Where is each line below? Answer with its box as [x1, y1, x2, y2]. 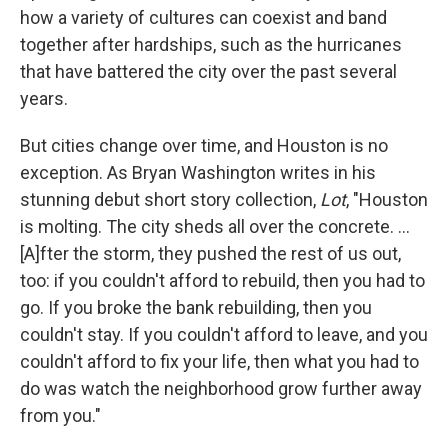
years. [20, 88, 68, 109]
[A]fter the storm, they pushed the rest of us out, [20, 243, 401, 264]
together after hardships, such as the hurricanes [20, 34, 402, 55]
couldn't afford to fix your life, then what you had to [20, 351, 419, 372]
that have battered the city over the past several [20, 61, 397, 82]
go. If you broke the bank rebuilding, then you [20, 297, 372, 318]
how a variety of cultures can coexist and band [20, 7, 387, 28]
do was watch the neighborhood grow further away [20, 378, 422, 399]
